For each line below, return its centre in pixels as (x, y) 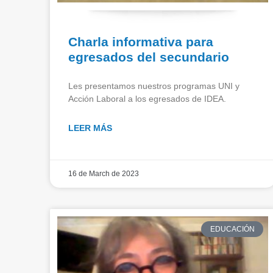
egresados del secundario (149, 57)
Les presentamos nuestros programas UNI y (154, 86)
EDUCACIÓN (232, 229)
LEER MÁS (90, 128)
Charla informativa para (141, 41)
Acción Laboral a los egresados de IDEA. (147, 98)
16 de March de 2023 (104, 173)
